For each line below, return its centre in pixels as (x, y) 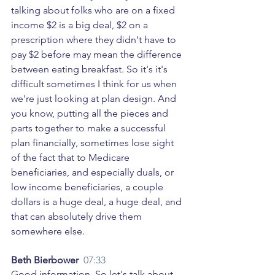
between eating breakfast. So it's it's (91, 69)
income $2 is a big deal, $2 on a (81, 25)
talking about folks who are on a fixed (94, 10)
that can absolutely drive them (78, 217)
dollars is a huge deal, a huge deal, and (98, 202)
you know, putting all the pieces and (91, 114)
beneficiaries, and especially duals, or (94, 172)
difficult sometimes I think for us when (95, 84)
